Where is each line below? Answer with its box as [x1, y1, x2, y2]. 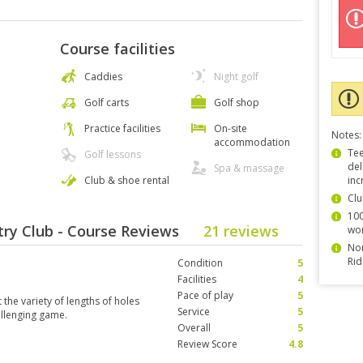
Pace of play [177, 288, 233, 302]
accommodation [214, 135, 290, 149]
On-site [214, 122, 247, 135]
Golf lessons [84, 147, 141, 161]
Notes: [331, 128, 361, 142]
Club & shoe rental [84, 173, 169, 187]
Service [177, 305, 210, 318]
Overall [177, 321, 211, 335]
